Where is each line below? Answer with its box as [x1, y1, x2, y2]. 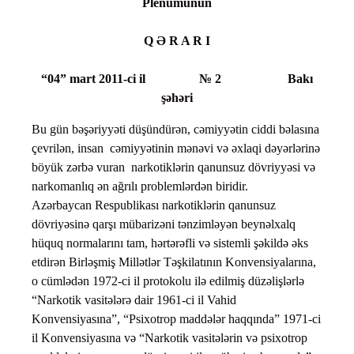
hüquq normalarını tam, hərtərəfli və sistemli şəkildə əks [32, 236, 308, 250]
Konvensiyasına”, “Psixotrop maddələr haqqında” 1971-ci [32, 312, 321, 326]
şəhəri [161, 91, 193, 105]
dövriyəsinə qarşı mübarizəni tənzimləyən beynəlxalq [32, 217, 296, 232]
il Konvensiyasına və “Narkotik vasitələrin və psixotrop [32, 331, 307, 345]
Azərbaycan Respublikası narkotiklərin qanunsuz [32, 198, 276, 213]
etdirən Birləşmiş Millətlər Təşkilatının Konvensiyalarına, [32, 255, 316, 269]
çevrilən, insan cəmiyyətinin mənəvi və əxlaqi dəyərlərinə [32, 141, 320, 156]
